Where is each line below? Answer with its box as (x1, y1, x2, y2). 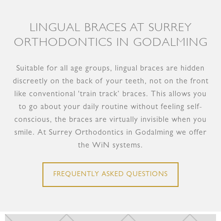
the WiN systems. (78, 142, 143, 150)
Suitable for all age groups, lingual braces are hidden (16, 65, 205, 73)
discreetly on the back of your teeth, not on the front (12, 78, 209, 86)
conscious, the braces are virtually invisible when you (14, 116, 207, 124)
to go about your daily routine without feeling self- (19, 104, 202, 111)
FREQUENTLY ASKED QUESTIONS (53, 171, 168, 178)
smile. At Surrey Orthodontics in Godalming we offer (14, 129, 207, 137)
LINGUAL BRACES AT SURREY (29, 23, 192, 28)
